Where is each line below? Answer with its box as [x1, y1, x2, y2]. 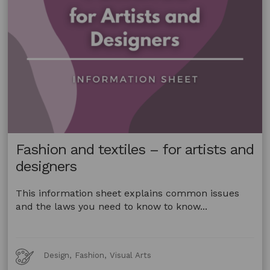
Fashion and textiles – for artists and [16, 141, 254, 159]
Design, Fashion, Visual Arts [43, 250, 152, 260]
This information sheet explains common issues [16, 187, 240, 199]
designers [16, 158, 77, 175]
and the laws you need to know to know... [16, 200, 208, 212]
